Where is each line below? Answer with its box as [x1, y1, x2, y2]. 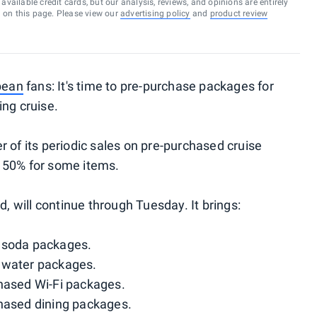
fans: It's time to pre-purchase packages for [23, 79, 274, 93]
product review [209, 8, 268, 18]
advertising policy [120, 8, 190, 18]
